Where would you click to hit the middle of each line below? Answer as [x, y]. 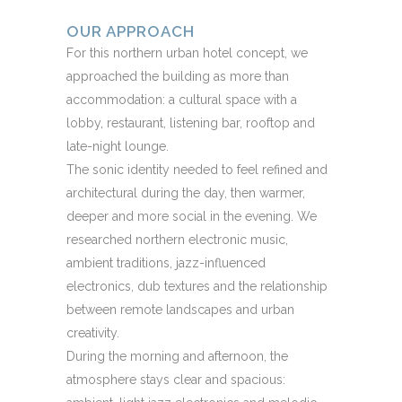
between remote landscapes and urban [180, 310]
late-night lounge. [118, 147]
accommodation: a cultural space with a [182, 100]
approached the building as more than [178, 77]
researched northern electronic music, [177, 240]
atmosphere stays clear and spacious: [176, 380]
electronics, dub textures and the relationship [197, 287]
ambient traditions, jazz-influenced [166, 263]
